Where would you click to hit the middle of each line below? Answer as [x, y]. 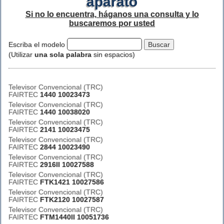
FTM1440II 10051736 [74, 217]
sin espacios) [113, 54]
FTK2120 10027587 [72, 199]
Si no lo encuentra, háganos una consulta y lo [112, 14]
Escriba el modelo [38, 44]
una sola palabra [63, 54]
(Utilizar [21, 54]
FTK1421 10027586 [72, 182]
